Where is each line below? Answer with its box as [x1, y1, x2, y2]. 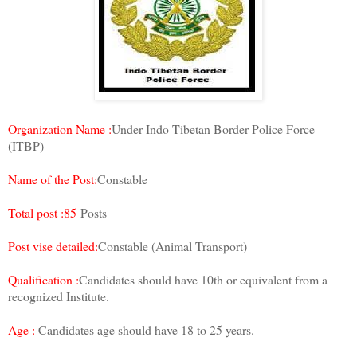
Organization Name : [8, 120, 112, 138]
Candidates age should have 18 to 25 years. [38, 321, 254, 339]
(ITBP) [8, 137, 44, 155]
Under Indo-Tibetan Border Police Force [112, 120, 315, 138]
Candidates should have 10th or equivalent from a [79, 271, 328, 288]
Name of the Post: [8, 171, 97, 188]
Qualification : [8, 271, 79, 288]
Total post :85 [8, 204, 76, 222]
